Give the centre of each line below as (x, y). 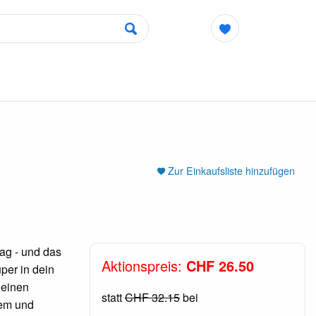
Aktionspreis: (144, 265)
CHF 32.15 (152, 297)
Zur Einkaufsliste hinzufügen (231, 170)
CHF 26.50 (220, 265)
